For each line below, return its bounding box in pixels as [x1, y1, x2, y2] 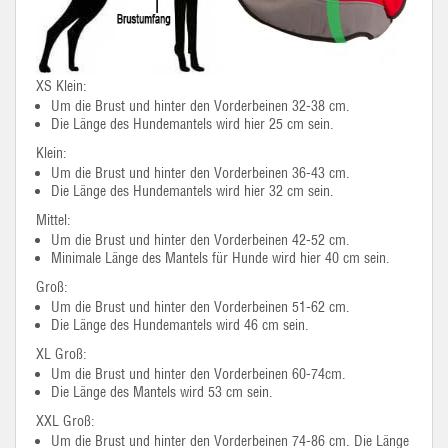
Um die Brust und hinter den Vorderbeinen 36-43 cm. [51, 164, 350, 182]
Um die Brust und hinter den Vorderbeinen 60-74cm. [51, 365, 346, 383]
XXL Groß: [36, 412, 95, 430]
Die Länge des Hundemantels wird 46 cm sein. [51, 316, 309, 334]
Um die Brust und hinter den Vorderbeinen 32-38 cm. [51, 97, 350, 115]
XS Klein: [36, 77, 87, 95]
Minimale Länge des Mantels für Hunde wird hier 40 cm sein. [51, 249, 390, 267]
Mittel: [36, 211, 71, 229]
